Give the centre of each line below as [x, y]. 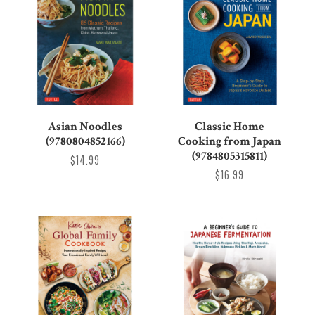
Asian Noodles [85, 126]
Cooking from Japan [230, 141]
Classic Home [230, 126]
